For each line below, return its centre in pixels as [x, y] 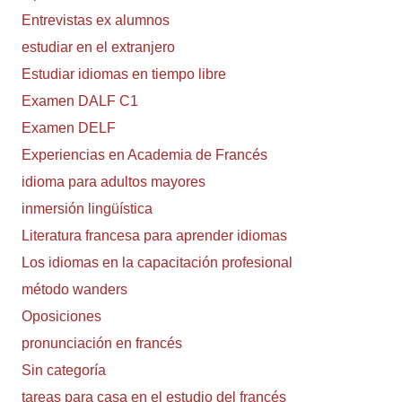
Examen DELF [69, 128]
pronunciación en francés [102, 344]
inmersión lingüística [87, 209]
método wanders [74, 290]
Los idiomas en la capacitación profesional [157, 263]
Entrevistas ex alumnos [96, 21]
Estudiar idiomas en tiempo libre [124, 74]
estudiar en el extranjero [98, 48]
